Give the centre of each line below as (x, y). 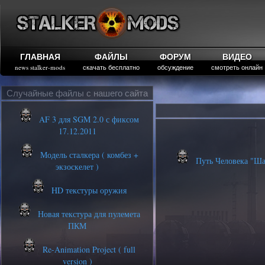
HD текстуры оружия (88, 190)
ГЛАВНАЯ (40, 56)
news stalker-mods (40, 67)
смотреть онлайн (237, 67)
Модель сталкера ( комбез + (88, 155)
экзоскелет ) (77, 167)
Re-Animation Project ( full (88, 249)
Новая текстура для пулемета (88, 214)
